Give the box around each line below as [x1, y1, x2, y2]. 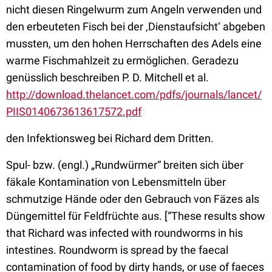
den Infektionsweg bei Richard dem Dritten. [6, 132, 214, 144]
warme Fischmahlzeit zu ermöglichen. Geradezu [6, 54, 239, 67]
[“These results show [165, 209, 265, 222]
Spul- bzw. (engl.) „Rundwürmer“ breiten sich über [6, 158, 243, 171]
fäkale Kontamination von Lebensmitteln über [6, 175, 226, 188]
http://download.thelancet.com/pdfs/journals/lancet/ [6, 88, 262, 101]
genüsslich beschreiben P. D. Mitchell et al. [6, 71, 209, 84]
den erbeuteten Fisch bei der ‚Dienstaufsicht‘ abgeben [6, 20, 265, 33]
